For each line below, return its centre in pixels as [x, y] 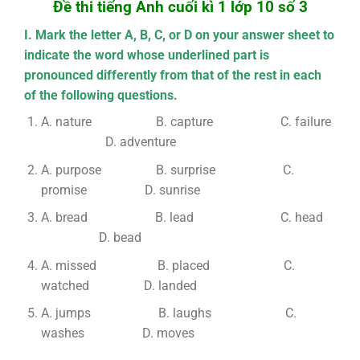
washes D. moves [117, 333]
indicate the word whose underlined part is [146, 55]
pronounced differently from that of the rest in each [172, 76]
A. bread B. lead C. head [186, 218]
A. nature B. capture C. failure [186, 122]
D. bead [91, 238]
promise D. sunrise [120, 190]
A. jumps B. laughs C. [168, 313]
